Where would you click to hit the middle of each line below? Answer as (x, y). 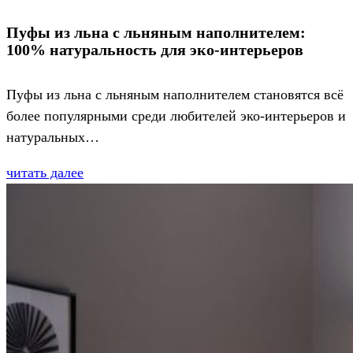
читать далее (45, 173)
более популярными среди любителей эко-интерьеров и (176, 116)
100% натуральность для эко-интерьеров (155, 49)
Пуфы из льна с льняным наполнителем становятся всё (175, 95)
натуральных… (53, 137)
